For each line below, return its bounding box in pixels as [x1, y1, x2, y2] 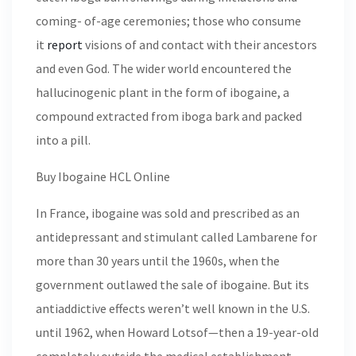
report [47, 37, 83, 52]
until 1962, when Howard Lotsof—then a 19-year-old [36, 324, 319, 340]
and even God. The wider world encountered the [36, 60, 292, 76]
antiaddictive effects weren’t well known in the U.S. [36, 300, 310, 316]
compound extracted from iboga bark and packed [36, 108, 302, 124]
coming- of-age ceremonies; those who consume [36, 13, 301, 29]
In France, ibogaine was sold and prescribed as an [36, 205, 300, 221]
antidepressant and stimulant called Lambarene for [36, 229, 317, 245]
